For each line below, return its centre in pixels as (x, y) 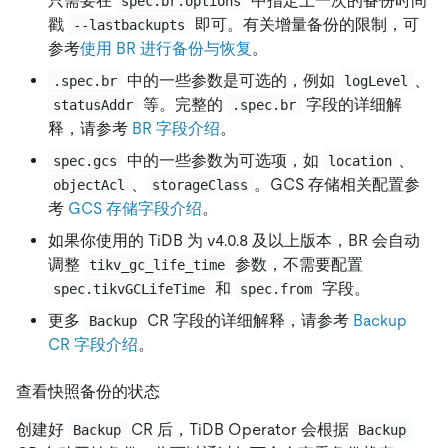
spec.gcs (85, 160)
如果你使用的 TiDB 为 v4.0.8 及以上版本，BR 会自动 (234, 240)
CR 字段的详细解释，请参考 (247, 320)
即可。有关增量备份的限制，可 (304, 24)
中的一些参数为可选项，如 (222, 160)
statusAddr (93, 104)
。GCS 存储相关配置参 (336, 184)
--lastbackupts (129, 24)
